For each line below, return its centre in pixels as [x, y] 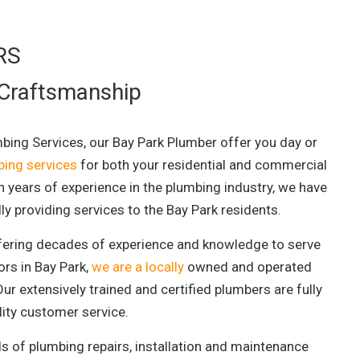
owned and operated [248, 266]
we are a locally [138, 266]
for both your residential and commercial [202, 164]
